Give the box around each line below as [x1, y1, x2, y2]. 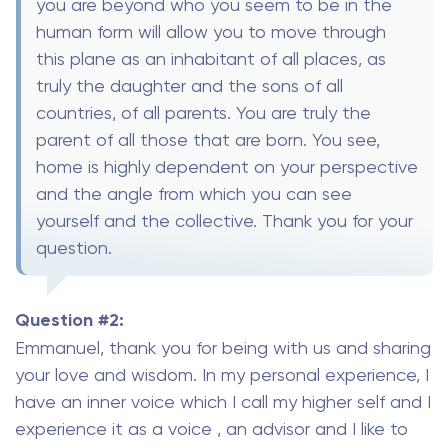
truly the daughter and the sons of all [36, 74, 343, 96]
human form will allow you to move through [36, 20, 386, 42]
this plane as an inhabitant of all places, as [36, 47, 386, 69]
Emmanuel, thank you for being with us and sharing [15, 336, 431, 358]
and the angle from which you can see [36, 182, 352, 204]
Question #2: [15, 308, 124, 331]
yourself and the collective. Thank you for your [36, 209, 413, 231]
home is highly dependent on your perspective [36, 155, 418, 177]
